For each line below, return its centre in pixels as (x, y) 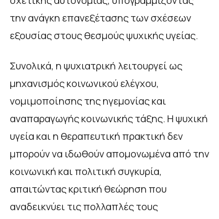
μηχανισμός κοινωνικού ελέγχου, (84, 84)
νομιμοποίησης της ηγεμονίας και (88, 101)
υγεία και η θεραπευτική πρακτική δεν (96, 136)
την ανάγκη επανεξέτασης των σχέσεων (100, 18)
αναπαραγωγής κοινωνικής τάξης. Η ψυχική (109, 119)
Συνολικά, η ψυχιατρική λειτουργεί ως (96, 66)
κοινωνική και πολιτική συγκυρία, (86, 172)
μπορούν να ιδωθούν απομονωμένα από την (109, 154)
